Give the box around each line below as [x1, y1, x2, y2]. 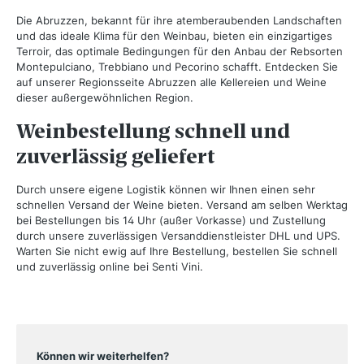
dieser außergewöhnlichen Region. [16, 91, 193, 105]
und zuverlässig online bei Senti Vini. [16, 260, 203, 274]
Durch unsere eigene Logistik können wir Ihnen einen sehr [16, 183, 315, 197]
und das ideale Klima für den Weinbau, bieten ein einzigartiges [16, 29, 332, 43]
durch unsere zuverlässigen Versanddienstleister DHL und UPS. [16, 229, 340, 243]
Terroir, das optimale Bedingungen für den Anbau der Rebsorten [16, 45, 343, 58]
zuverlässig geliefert [16, 144, 215, 170]
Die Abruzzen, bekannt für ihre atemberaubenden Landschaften [16, 14, 342, 28]
